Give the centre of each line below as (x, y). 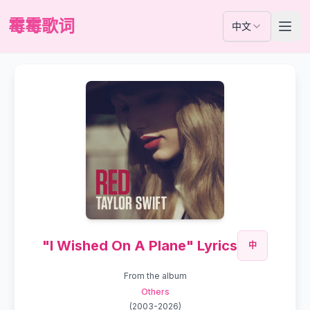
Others (155, 292)
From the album (155, 276)
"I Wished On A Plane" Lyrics (140, 246)
